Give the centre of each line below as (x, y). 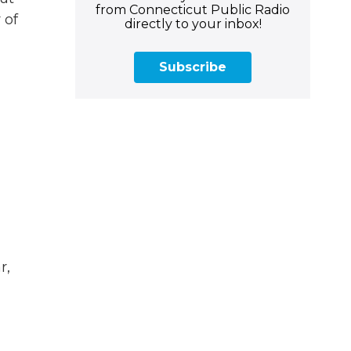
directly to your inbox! (193, 24)
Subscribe (193, 67)
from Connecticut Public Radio (193, 9)
